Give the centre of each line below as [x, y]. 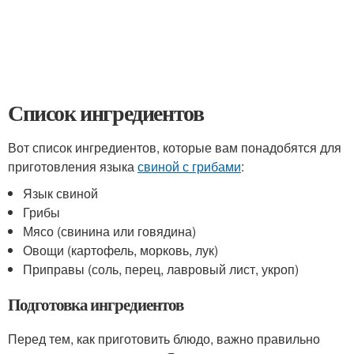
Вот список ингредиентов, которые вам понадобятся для [175, 147]
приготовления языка [73, 166]
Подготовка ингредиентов [96, 304]
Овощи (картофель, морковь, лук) [121, 250]
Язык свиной [61, 193]
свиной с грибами [189, 166]
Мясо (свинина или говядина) [110, 231]
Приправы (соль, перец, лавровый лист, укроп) [161, 269]
